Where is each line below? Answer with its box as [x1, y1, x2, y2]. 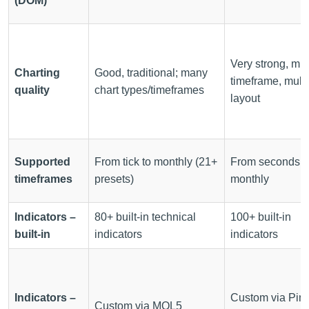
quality [14, 83, 50, 96]
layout [230, 92, 260, 104]
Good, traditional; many [94, 66, 208, 79]
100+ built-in [230, 210, 291, 223]
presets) [94, 172, 134, 185]
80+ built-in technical [94, 210, 196, 223]
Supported [14, 155, 70, 168]
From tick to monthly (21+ [94, 155, 217, 168]
